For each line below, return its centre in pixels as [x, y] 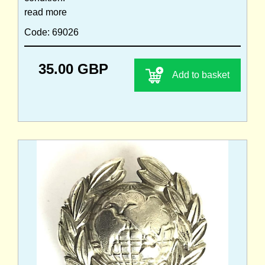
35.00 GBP [73, 69]
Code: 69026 [51, 32]
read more [46, 12]
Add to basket [201, 75]
